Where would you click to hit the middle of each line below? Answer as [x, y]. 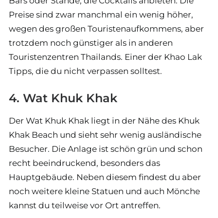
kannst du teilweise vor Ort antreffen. [85, 205]
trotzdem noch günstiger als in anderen [91, 43]
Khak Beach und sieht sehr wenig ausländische [105, 135]
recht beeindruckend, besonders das [84, 163]
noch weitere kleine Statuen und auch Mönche [104, 191]
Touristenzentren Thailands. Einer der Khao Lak [105, 57]
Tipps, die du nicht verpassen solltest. [85, 71]
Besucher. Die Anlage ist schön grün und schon [106, 149]
